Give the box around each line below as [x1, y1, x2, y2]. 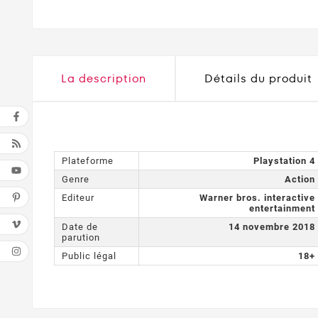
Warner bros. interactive [199, 192, 315, 204]
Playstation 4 [253, 155, 315, 167]
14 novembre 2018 [229, 221, 315, 233]
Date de [62, 221, 98, 233]
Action [285, 174, 315, 185]
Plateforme [62, 155, 114, 167]
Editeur [62, 192, 94, 204]
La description [61, 70, 146, 87]
